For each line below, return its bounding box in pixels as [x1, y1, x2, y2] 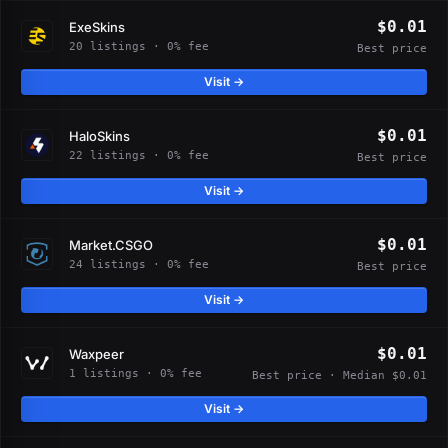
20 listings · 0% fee [69, 39, 209, 53]
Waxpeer [69, 345, 124, 362]
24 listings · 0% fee [69, 257, 209, 271]
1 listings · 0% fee [69, 366, 202, 380]
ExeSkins [69, 18, 125, 35]
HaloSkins [69, 127, 130, 144]
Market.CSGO [69, 236, 153, 253]
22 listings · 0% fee [69, 148, 209, 162]
